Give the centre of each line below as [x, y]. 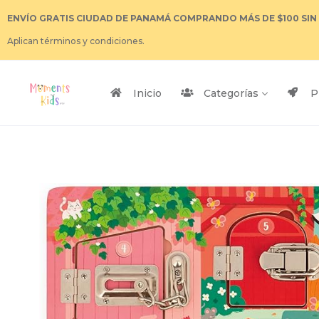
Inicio [147, 94]
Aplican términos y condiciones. [76, 41]
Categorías [231, 94]
